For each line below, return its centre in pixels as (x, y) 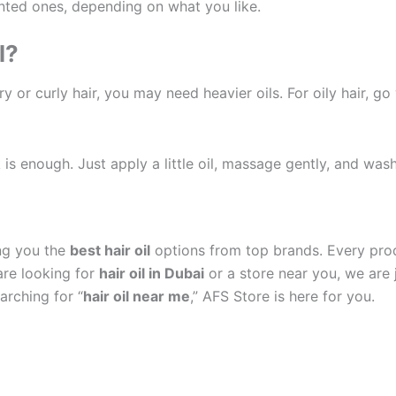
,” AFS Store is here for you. (282, 297)
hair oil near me (137, 297)
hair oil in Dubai (152, 274)
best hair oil (110, 251)
